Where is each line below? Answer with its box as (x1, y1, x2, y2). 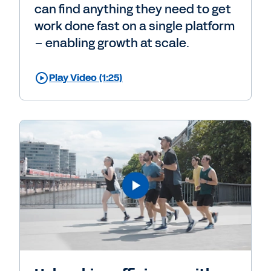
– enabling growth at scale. (34, 34, 189, 51)
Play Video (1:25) (49, 70, 123, 85)
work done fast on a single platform (34, 17, 235, 34)
